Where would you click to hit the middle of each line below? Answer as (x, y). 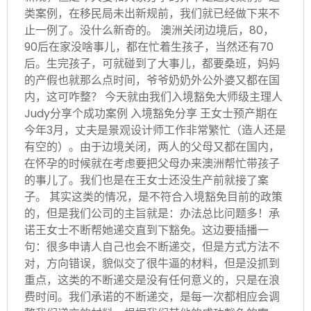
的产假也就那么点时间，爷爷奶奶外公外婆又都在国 (152, 80)
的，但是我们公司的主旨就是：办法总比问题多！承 (152, 213)
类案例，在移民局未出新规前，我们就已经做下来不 (152, 13)
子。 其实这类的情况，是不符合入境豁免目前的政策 (153, 196)
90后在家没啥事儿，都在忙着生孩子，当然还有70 (149, 47)
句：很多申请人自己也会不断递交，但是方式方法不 (152, 246)
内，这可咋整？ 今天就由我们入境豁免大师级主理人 (153, 96)
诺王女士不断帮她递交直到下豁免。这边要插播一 (146, 230)
